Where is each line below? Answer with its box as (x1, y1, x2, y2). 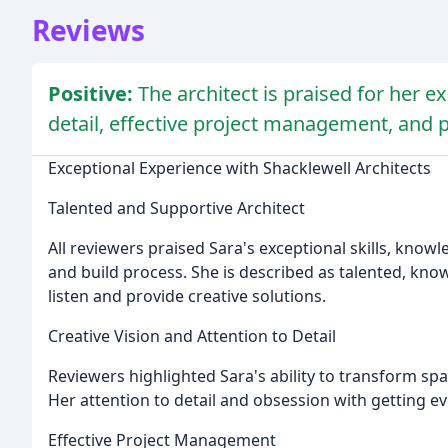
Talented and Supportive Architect (48, 196, 305, 219)
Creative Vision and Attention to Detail (48, 324, 336, 347)
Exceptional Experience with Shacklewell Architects (48, 156, 431, 179)
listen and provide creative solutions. (48, 284, 326, 307)
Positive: (48, 79, 138, 107)
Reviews (32, 10, 145, 49)
